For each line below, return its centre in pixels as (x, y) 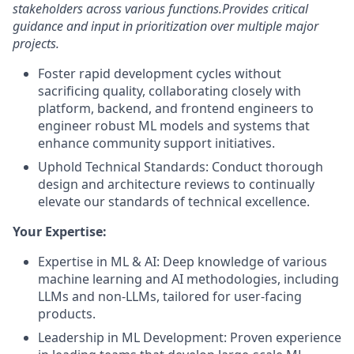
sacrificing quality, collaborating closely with (169, 91)
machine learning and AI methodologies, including (188, 279)
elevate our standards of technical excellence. (174, 201)
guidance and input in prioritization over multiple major (166, 26)
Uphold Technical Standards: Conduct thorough (181, 167)
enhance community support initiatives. (156, 143)
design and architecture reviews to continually (176, 184)
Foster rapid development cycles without (160, 73)
